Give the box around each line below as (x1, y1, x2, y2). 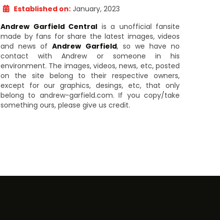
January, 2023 (71, 4, 120, 14)
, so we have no (116, 41, 180, 51)
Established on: (14, 4, 71, 14)
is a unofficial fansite (97, 22, 180, 31)
